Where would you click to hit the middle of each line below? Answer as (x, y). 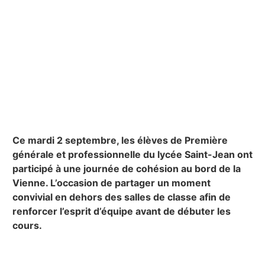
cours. (27, 225)
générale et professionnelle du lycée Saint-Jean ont (132, 154)
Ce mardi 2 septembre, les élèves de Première (120, 140)
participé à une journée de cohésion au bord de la (126, 168)
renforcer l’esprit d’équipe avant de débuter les (121, 211)
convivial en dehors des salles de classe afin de (121, 197)
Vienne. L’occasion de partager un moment (111, 182)
